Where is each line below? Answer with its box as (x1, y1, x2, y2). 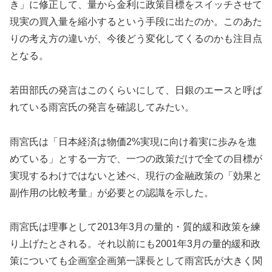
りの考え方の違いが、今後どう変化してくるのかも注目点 (10, 33, 262, 44)
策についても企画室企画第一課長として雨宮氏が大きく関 (10, 256, 262, 267)
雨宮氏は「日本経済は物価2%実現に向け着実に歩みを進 (10, 136, 257, 147)
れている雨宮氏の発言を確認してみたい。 (10, 101, 194, 112)
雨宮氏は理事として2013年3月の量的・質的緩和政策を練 (10, 222, 260, 233)
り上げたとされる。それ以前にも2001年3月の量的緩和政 (10, 239, 260, 250)
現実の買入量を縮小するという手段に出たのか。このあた (10, 16, 262, 27)
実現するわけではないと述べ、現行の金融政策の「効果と (10, 170, 262, 181)
